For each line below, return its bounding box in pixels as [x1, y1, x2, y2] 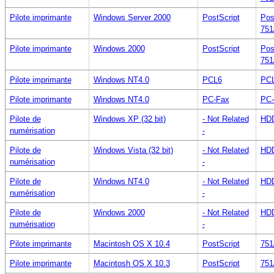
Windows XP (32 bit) [93, 114, 166, 124]
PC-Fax [202, 94, 229, 104]
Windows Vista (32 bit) [93, 145, 173, 155]
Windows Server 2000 [93, 12, 171, 22]
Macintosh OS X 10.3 [93, 258, 170, 268]
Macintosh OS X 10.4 [93, 239, 170, 248]
